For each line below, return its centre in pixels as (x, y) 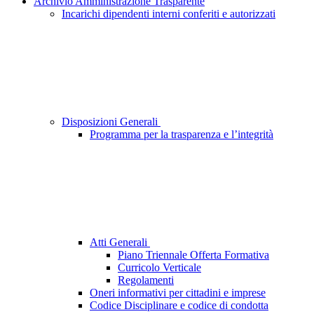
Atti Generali (120, 243)
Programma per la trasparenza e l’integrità (182, 135)
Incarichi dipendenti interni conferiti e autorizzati (169, 14)
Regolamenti (146, 280)
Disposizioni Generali (111, 122)
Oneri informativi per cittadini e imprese (178, 293)
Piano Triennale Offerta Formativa (193, 255)
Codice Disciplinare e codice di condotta (179, 306)
